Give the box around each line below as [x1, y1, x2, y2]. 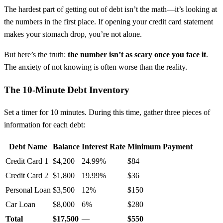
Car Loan [5, 200, 35, 209]
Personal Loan [5, 186, 51, 195]
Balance [53, 142, 80, 151]
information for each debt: [4, 120, 85, 129]
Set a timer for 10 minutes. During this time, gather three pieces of [4, 108, 210, 117]
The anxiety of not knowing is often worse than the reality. [4, 62, 187, 71]
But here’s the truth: [4, 50, 68, 59]
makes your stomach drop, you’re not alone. [4, 29, 142, 38]
